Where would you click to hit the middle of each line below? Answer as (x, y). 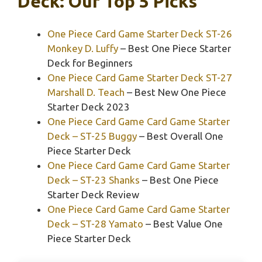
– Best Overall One (180, 136)
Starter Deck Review (93, 194)
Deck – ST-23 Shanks (94, 180)
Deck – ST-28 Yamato (95, 223)
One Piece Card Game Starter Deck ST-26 (140, 33)
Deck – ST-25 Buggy (92, 136)
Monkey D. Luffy (83, 48)
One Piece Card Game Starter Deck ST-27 (140, 77)
